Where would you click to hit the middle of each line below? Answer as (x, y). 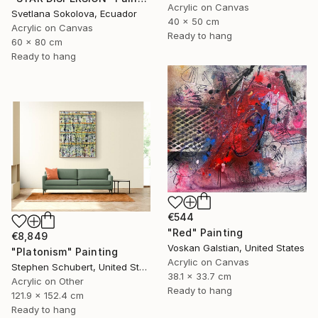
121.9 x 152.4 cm (48, 295)
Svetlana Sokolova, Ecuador (74, 14)
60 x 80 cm (37, 42)
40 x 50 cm (193, 22)
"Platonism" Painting (65, 251)
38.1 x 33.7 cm (199, 276)
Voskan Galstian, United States (236, 248)
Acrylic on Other (48, 281)
